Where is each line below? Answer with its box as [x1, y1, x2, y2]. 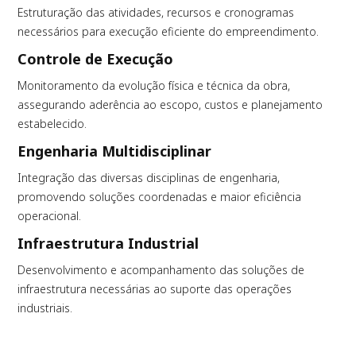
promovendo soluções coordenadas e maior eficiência [17, 188, 302, 204]
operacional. [17, 207, 82, 223]
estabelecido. [17, 115, 87, 131]
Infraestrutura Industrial [17, 233, 199, 253]
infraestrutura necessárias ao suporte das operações [17, 281, 292, 296]
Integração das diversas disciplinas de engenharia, [17, 169, 281, 185]
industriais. [17, 300, 73, 315]
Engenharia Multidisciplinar [17, 141, 212, 161]
